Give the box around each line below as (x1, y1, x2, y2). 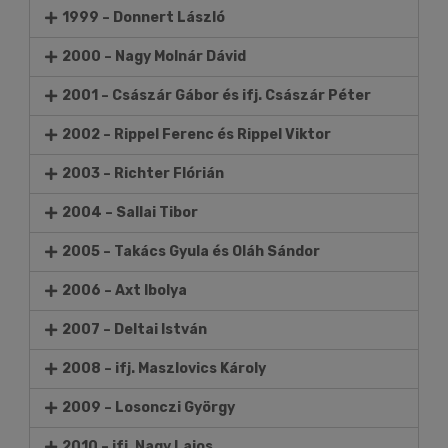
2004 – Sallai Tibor (62, 204, 199, 221)
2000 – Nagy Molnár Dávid (62, 48, 247, 65)
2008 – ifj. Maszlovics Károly (62, 360, 267, 377)
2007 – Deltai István (62, 321, 208, 338)
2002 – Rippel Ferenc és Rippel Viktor (62, 126, 332, 143)
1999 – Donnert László (62, 9, 226, 26)
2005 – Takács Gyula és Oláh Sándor (62, 243, 321, 260)
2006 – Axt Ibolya (62, 282, 188, 299)
